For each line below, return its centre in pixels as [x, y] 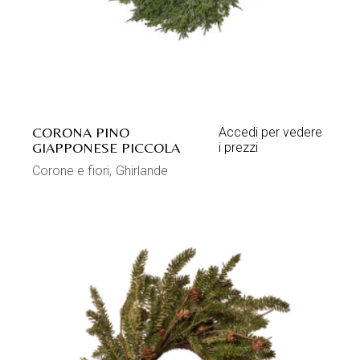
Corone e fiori [71, 171]
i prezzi [238, 148]
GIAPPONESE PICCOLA [106, 148]
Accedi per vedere [270, 133]
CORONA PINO [81, 133]
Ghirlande [142, 171]
